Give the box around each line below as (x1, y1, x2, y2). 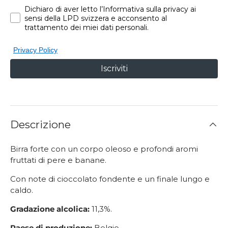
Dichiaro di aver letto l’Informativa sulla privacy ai (24, 5, 196, 14)
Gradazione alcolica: (10, 204, 90, 214)
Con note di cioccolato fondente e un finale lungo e (10, 174, 210, 184)
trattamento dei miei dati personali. (24, 23, 149, 33)
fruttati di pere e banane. (10, 155, 106, 165)
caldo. (10, 185, 33, 195)
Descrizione (10, 118, 71, 131)
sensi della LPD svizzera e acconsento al (24, 14, 167, 23)
